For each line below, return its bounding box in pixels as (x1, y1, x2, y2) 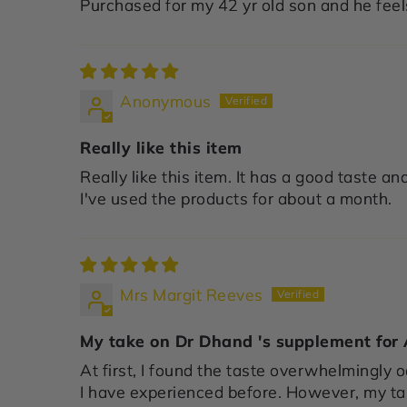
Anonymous (120, 90, 212, 111)
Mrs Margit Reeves (120, 283, 263, 304)
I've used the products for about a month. (80, 187, 392, 208)
